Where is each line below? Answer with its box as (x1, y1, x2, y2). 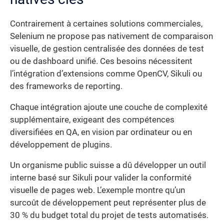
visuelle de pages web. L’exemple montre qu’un (10, 185, 185, 195)
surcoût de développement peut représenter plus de (10, 198, 206, 208)
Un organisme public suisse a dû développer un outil (10, 160, 206, 170)
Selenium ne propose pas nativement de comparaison (10, 31, 213, 41)
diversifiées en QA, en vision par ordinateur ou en (10, 127, 192, 137)
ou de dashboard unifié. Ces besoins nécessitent (10, 56, 192, 66)
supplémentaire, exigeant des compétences (10, 114, 174, 124)
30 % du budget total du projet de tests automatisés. (10, 210, 208, 220)
